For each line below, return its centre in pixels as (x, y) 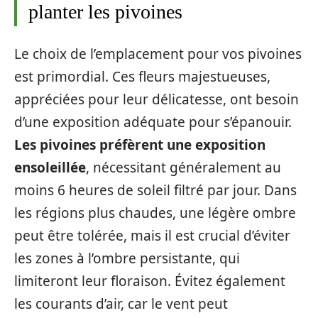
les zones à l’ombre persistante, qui (127, 258)
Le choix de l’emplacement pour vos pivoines (158, 54)
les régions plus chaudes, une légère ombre (155, 213)
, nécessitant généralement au (183, 167)
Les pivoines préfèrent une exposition (140, 144)
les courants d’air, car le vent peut (121, 303)
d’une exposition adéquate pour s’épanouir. (153, 122)
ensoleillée (50, 167)
